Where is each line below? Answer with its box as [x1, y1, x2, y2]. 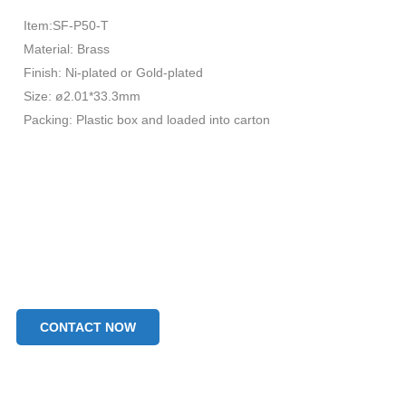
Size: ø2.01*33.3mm [24, 88, 140, 103]
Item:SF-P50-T [24, 17, 109, 33]
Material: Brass [24, 41, 110, 56]
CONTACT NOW [40, 319, 136, 334]
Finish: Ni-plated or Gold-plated [24, 64, 203, 80]
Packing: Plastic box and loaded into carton [24, 111, 270, 127]
